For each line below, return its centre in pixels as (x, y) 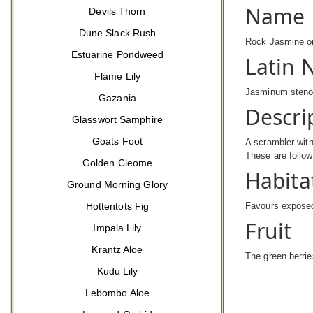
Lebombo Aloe (117, 293)
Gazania (117, 98)
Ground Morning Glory (117, 184)
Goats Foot (117, 141)
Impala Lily (117, 228)
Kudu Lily (117, 271)
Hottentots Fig (117, 206)
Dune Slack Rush (117, 33)
